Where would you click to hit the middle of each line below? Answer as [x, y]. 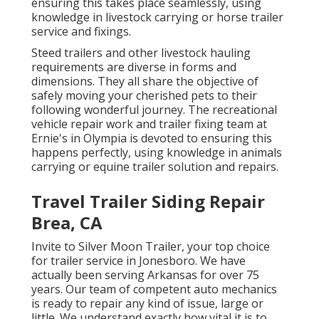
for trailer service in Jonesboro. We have [138, 261]
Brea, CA [67, 223]
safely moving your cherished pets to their [144, 96]
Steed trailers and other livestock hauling [141, 53]
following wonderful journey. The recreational [154, 110]
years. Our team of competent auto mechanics [154, 289]
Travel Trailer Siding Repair [148, 202]
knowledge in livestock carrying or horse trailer [157, 17]
